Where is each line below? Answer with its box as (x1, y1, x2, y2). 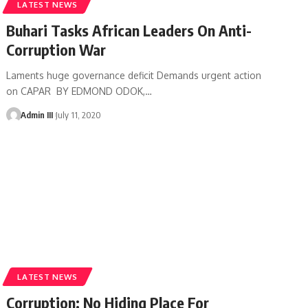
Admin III (20, 109, 53, 120)
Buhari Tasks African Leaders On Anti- (6, 20, 252, 40)
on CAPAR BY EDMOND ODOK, (6, 85, 146, 97)
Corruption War (6, 39, 107, 59)
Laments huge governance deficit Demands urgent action (6, 69, 262, 81)
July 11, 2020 (56, 109, 102, 120)
